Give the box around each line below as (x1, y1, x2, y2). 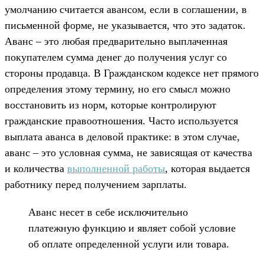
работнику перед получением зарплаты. (5, 178, 187, 190)
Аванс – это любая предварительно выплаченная (5, 35, 227, 47)
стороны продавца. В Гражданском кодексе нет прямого (5, 67, 259, 79)
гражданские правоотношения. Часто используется (5, 114, 238, 127)
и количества (5, 162, 67, 174)
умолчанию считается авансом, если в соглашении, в (5, 3, 247, 15)
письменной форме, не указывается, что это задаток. (5, 19, 246, 31)
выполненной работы (67, 162, 165, 174)
